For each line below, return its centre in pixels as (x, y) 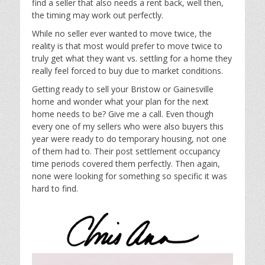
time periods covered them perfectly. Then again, (126, 164)
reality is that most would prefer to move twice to (127, 46)
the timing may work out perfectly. (98, 15)
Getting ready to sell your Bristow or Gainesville (123, 89)
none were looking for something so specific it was (130, 176)
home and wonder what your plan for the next (120, 102)
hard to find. (55, 189)
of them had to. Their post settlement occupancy (126, 151)
